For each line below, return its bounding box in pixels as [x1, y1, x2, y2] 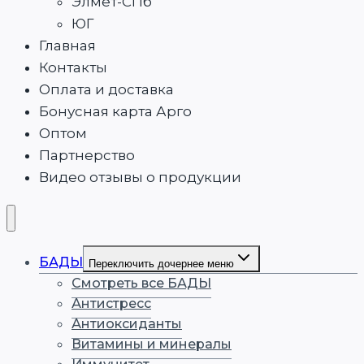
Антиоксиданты [71, 316, 182, 332]
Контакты [39, 59, 107, 76]
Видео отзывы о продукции [39, 169, 241, 186]
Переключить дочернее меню [89, 257, 234, 270]
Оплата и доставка [39, 81, 174, 98]
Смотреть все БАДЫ [71, 275, 211, 292]
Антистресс [71, 296, 151, 312]
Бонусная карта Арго [39, 103, 192, 120]
